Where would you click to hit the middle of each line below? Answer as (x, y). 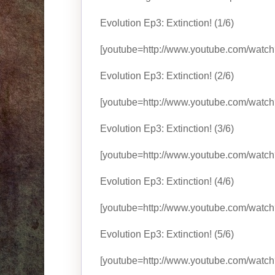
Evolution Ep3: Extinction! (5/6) (167, 234)
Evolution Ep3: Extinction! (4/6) (167, 181)
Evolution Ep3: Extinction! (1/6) (167, 23)
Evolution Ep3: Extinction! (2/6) (167, 76)
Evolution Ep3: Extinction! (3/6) (167, 129)
